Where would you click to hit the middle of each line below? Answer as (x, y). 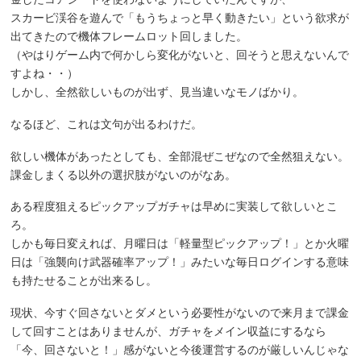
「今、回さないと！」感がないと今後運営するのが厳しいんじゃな (180, 350)
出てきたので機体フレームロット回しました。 (129, 36)
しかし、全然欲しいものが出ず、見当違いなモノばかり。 (158, 92)
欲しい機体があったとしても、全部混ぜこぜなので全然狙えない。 (180, 156)
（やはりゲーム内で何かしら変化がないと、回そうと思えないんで (180, 55)
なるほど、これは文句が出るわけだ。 (107, 124)
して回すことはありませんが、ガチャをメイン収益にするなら (169, 332)
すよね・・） (45, 73)
